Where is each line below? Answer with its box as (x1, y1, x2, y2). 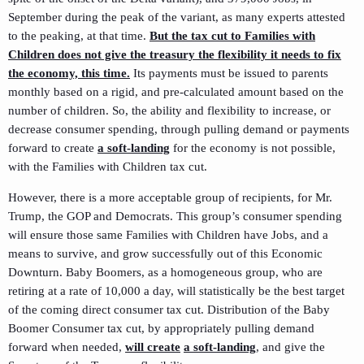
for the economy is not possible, (170, 141, 336, 154)
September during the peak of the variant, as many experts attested (8, 10, 345, 24)
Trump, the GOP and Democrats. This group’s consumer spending (8, 209, 342, 223)
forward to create (8, 141, 97, 154)
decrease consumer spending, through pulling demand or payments (8, 122, 349, 136)
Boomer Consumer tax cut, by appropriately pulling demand (8, 321, 314, 335)
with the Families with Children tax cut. (8, 159, 207, 173)
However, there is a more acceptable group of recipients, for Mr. (8, 190, 332, 204)
